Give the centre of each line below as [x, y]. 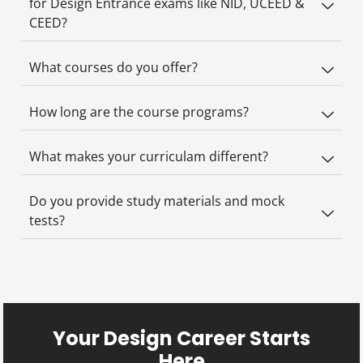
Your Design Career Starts [181, 338]
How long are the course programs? [139, 111]
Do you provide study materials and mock [157, 201]
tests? [47, 220]
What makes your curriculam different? [149, 156]
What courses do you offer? [114, 67]
